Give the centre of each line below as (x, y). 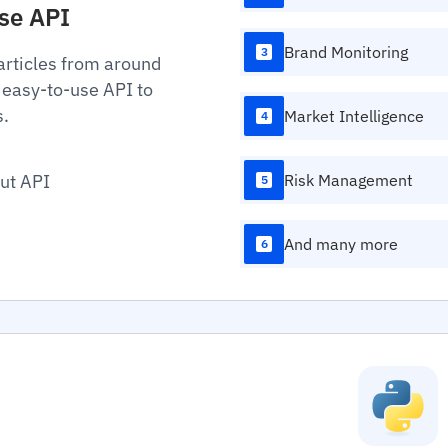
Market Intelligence (354, 116)
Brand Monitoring (346, 52)
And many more (341, 244)
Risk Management (348, 180)
